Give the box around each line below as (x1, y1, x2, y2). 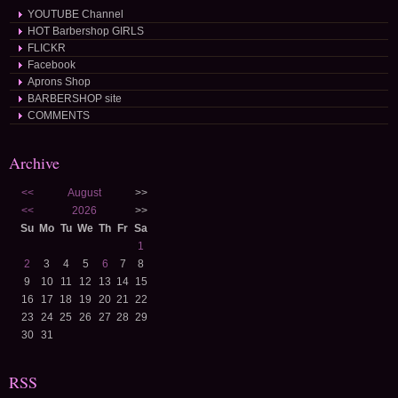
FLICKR (28, 42, 66, 54)
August (67, 187, 101, 199)
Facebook (28, 59, 76, 71)
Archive (9, 152, 60, 173)
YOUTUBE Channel (28, 8, 123, 20)
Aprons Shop (28, 76, 91, 88)
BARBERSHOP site (28, 92, 122, 105)
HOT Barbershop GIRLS (28, 25, 144, 37)
